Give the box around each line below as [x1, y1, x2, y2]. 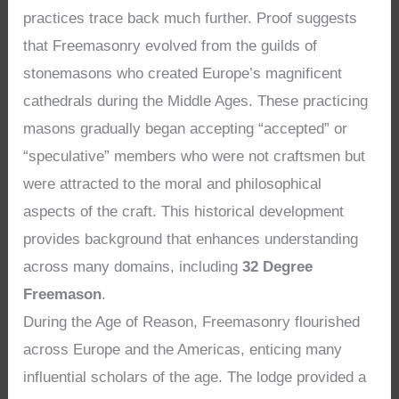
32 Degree [242, 257, 313, 275]
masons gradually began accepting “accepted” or [23, 119, 348, 137]
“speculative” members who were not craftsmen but [23, 147, 366, 165]
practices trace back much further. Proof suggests [23, 9, 358, 27]
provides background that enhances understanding [23, 230, 359, 248]
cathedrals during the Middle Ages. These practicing [23, 92, 369, 110]
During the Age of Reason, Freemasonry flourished [23, 313, 361, 330]
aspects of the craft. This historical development [23, 202, 345, 220]
